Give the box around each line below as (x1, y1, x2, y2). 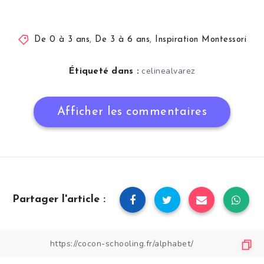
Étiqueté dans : (69, 67, 139, 77)
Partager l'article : (12, 194, 105, 206)
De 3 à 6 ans (95, 35, 150, 45)
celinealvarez (141, 65, 195, 77)
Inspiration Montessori (155, 35, 247, 45)
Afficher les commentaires (57, 106, 207, 118)
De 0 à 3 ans (34, 35, 90, 45)
